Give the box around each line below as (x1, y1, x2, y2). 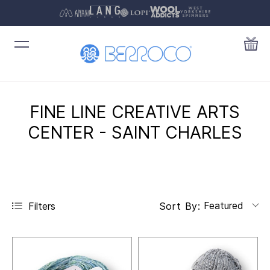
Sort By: (159, 199, 201, 212)
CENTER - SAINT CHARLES (28, 122, 242, 143)
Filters (28, 199, 55, 212)
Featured (203, 199, 243, 212)
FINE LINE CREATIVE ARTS (30, 102, 240, 123)
